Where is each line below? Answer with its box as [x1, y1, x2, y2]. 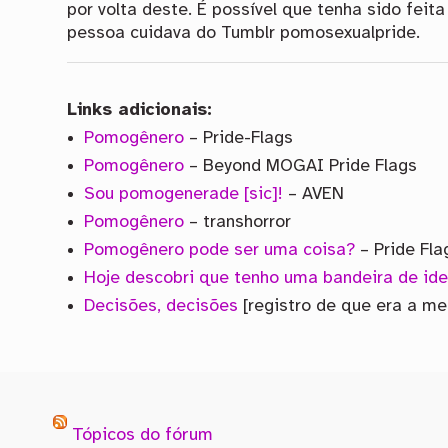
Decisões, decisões [83, 296, 238, 315]
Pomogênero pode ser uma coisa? [83, 240, 355, 259]
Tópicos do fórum [71, 426, 213, 446]
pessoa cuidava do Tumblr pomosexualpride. [67, 24, 421, 43]
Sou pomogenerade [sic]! [83, 184, 283, 203]
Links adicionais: [67, 100, 213, 119]
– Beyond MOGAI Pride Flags [183, 156, 417, 175]
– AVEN [282, 184, 344, 203]
